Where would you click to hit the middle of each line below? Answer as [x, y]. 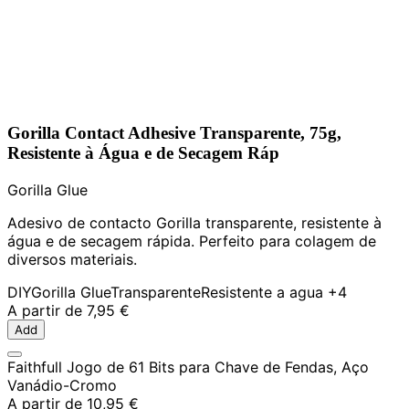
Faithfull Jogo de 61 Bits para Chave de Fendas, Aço [188, 367]
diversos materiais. [72, 259]
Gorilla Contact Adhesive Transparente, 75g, [174, 132]
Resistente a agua [262, 292]
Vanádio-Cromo [62, 385]
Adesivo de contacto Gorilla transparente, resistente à [194, 222]
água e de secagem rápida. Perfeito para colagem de [192, 241]
